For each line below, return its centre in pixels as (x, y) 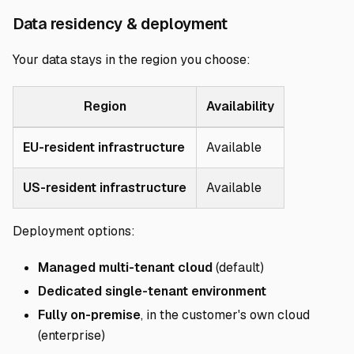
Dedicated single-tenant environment (152, 291)
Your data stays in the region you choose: (132, 60)
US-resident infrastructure (105, 188)
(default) (238, 267)
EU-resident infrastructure (104, 147)
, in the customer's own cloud (225, 315)
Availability (240, 106)
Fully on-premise (89, 315)
